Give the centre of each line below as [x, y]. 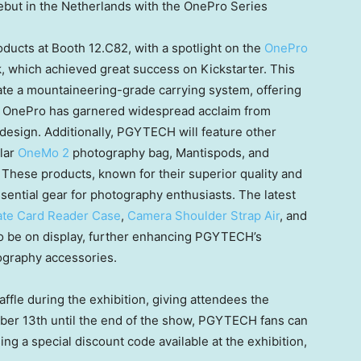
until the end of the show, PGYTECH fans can [178, 320]
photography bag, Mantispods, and [169, 152]
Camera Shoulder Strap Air [203, 215]
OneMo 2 [44, 152]
